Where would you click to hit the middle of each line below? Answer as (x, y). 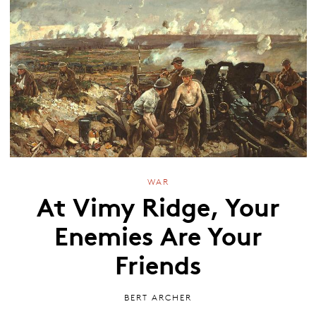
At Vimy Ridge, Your (158, 206)
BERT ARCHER (158, 297)
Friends (158, 263)
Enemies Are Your (158, 235)
